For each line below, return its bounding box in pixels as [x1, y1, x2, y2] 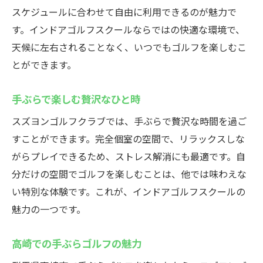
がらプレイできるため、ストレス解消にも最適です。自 [12, 149, 245, 163]
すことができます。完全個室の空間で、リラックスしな [12, 131, 245, 146]
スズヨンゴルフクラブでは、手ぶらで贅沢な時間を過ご [12, 114, 247, 128]
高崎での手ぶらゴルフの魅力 [12, 235, 141, 251]
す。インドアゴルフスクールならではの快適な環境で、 [12, 22, 245, 36]
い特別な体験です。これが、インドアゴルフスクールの [12, 184, 245, 198]
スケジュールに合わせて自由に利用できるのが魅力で [12, 5, 237, 19]
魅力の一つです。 [12, 202, 86, 216]
